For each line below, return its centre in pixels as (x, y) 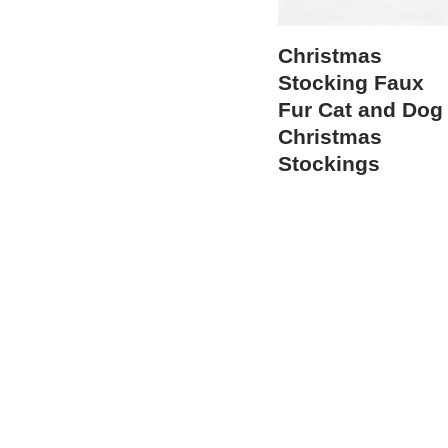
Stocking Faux (350, 82)
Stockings (328, 163)
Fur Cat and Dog (360, 109)
